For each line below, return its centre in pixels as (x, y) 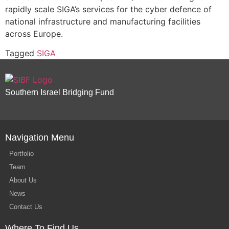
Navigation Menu (40, 138)
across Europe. (34, 34)
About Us (23, 180)
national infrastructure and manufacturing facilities (103, 21)
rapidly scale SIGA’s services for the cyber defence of (108, 9)
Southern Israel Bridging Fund (60, 93)
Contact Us (26, 207)
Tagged (21, 53)
